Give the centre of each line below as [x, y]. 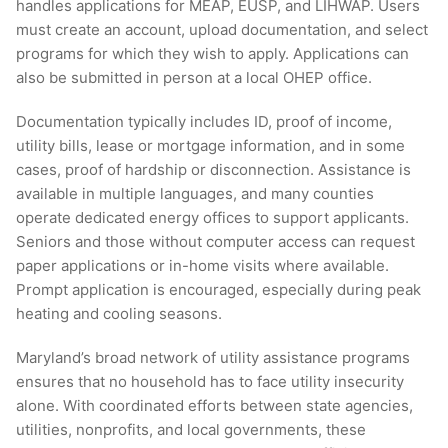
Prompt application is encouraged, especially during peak [218, 290]
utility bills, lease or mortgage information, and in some [210, 146]
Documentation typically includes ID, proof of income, [204, 122]
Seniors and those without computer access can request [215, 242]
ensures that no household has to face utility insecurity [210, 382]
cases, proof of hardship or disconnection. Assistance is [213, 170]
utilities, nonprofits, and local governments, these [191, 430]
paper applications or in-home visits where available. [202, 266]
